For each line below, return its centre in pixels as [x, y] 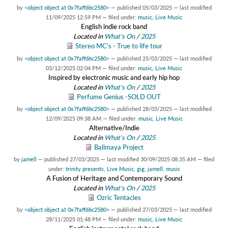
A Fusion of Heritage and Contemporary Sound [114, 178]
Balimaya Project [119, 147]
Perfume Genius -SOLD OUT [119, 96]
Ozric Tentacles [119, 197]
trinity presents [84, 168]
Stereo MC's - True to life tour [119, 46]
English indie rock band [114, 27]
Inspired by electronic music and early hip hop [114, 77]
